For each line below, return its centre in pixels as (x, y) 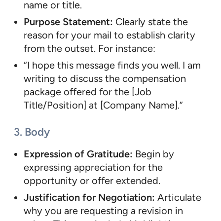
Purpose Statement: (68, 21)
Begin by (153, 154)
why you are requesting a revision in (103, 210)
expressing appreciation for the (93, 167)
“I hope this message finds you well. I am (112, 65)
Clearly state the (150, 21)
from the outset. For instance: (90, 48)
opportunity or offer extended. (92, 180)
